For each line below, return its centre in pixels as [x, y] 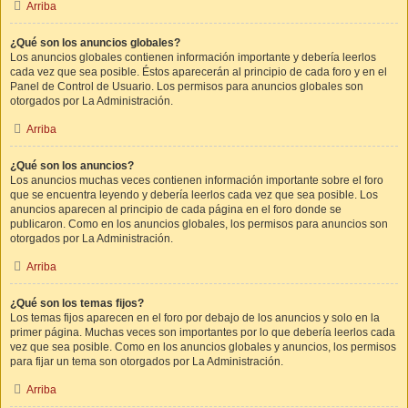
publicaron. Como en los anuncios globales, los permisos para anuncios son [199, 224]
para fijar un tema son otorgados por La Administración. [147, 362]
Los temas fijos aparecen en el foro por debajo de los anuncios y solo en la [195, 318]
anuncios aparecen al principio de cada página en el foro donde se [176, 209]
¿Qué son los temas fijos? [77, 303]
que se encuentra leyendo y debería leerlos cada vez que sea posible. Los [194, 195]
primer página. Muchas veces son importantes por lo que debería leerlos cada [203, 332]
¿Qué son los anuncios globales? [95, 43]
